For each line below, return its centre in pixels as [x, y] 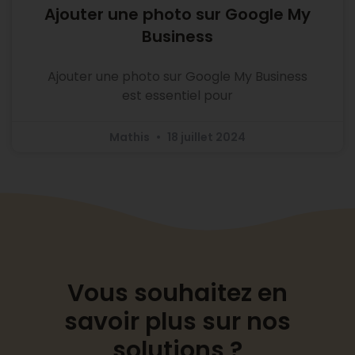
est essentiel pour [177, 96]
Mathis [131, 137]
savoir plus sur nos [177, 321]
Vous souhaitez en [177, 293]
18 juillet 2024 [205, 137]
